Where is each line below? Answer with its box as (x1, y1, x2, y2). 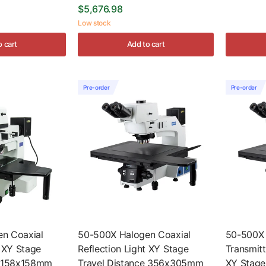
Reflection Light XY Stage (78, 242, 189, 255)
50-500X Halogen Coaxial (78, 228, 191, 240)
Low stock (78, 18, 111, 27)
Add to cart (126, 39, 165, 49)
